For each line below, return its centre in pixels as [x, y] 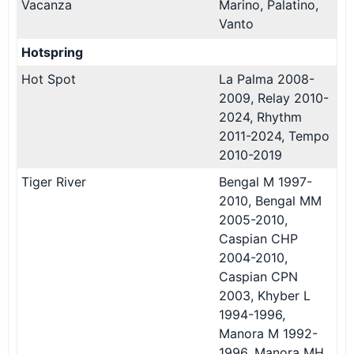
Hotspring [52, 52]
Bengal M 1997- [265, 181]
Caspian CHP [258, 238]
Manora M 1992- [268, 333]
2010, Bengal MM [270, 200]
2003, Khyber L [265, 295]
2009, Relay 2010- [274, 98]
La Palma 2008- [267, 79]
